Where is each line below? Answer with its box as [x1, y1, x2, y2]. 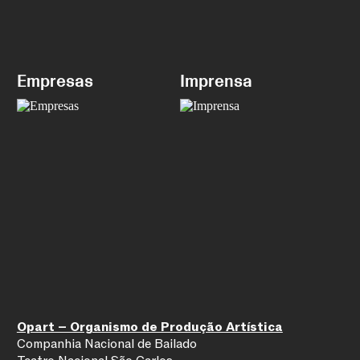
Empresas [16, 70, 93, 91]
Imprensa [180, 70, 252, 91]
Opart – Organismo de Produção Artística [16, 319, 283, 337]
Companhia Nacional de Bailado [16, 336, 197, 354]
